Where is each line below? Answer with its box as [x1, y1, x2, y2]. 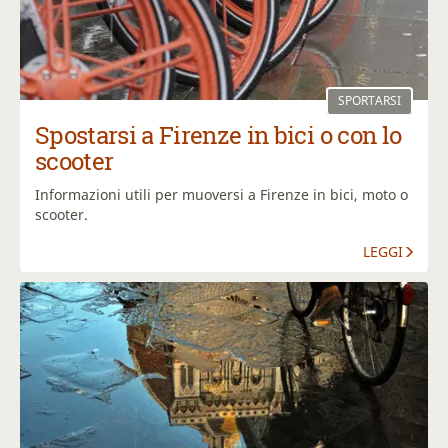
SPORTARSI [338, 92, 401, 110]
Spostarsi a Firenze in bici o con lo [35, 119, 402, 152]
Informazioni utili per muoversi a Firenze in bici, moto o [35, 185, 408, 205]
